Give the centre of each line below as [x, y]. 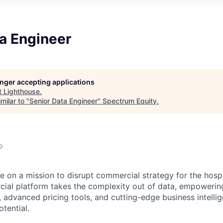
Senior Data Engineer [63, 101]
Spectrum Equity [130, 101]
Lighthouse [22, 91]
